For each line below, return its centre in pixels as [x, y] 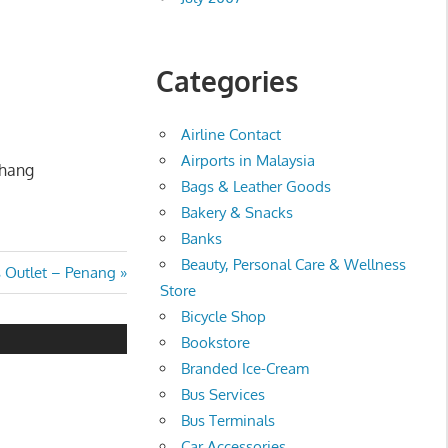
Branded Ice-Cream [245, 368]
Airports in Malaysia [248, 160]
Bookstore [216, 342]
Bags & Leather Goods [256, 186]
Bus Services [223, 394]
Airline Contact [231, 134]
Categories [226, 80]
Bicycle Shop [224, 316]
